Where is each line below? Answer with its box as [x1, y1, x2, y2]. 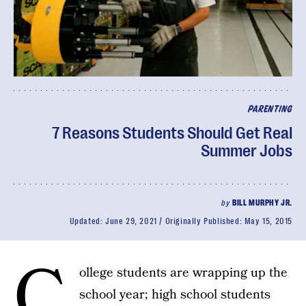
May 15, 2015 [244, 217, 292, 226]
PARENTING [247, 105, 292, 114]
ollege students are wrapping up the [79, 264, 288, 282]
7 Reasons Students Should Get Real [52, 124, 292, 143]
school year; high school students [79, 286, 270, 304]
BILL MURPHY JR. [232, 198, 292, 208]
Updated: [69, 217, 105, 226]
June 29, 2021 [105, 217, 157, 226]
